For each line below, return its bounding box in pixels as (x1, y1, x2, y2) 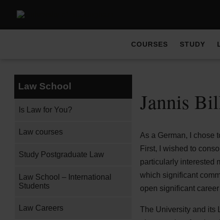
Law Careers (19, 204, 64, 213)
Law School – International (19, 172, 112, 181)
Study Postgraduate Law (19, 150, 105, 159)
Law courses (19, 128, 63, 137)
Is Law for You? (19, 105, 73, 114)
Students (19, 181, 50, 190)
